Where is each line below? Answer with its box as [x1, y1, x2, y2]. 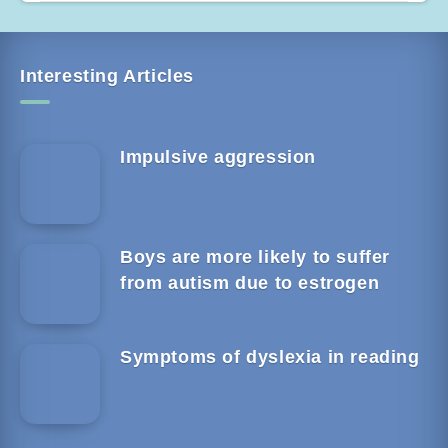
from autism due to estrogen [120, 273, 380, 293]
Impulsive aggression [120, 147, 316, 167]
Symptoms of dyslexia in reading [120, 347, 420, 367]
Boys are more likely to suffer [120, 247, 391, 267]
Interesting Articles [20, 66, 194, 86]
